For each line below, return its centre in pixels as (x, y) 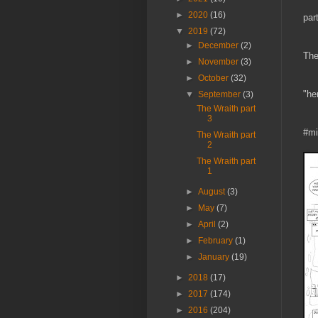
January (215, 257)
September (221, 95)
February (217, 241)
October (215, 78)
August (213, 192)
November (220, 62)
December (220, 46)
